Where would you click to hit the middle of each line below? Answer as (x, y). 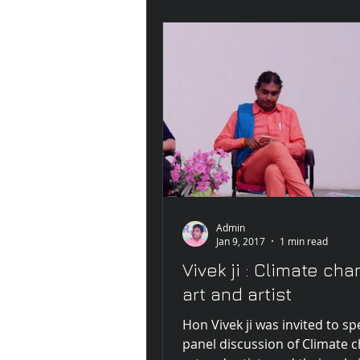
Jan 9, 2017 (241, 241)
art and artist (237, 295)
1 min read (304, 241)
